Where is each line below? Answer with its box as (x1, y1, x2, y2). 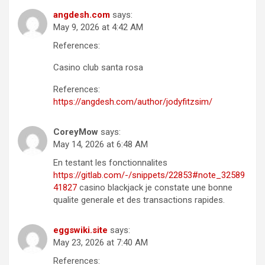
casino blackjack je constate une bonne (77, 182, 232, 193)
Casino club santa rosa (53, 62, 143, 73)
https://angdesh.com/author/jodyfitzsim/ (53, 96, 212, 107)
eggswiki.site (53, 224, 108, 235)
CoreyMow (53, 126, 98, 137)
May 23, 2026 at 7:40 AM (53, 237, 148, 248)
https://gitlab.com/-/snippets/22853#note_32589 (53, 169, 245, 180)
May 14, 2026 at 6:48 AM (53, 138, 148, 150)
